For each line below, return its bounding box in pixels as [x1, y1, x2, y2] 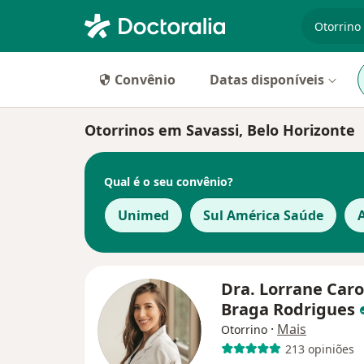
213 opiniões [284, 340, 354, 357]
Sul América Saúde [203, 206, 323, 224]
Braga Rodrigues [221, 298, 359, 320]
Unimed [118, 206, 169, 224]
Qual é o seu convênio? [104, 173, 233, 189]
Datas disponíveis [210, 71, 324, 89]
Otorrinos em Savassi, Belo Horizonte [84, 120, 355, 140]
